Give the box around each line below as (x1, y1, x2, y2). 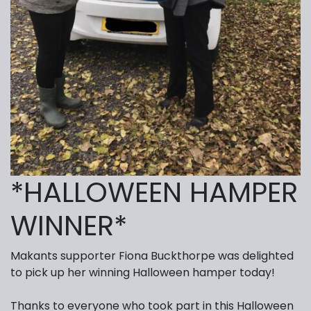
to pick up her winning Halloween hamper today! (10, 264, 275, 281)
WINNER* (10, 206, 127, 246)
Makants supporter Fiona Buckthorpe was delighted (10, 248, 294, 264)
